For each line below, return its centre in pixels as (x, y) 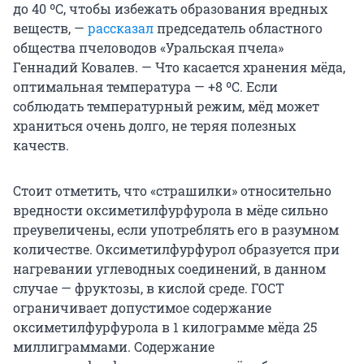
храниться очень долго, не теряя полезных (154, 126)
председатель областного (238, 28)
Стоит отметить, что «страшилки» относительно (172, 191)
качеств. (41, 145)
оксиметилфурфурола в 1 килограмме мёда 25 (165, 327)
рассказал (121, 28)
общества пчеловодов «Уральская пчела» (148, 48)
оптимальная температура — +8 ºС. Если (145, 87)
